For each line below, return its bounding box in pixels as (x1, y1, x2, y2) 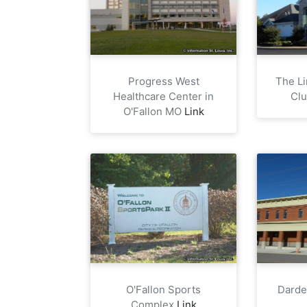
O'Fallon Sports (126, 282, 201, 296)
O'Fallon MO (123, 104, 184, 118)
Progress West (127, 74, 199, 88)
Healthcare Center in (113, 89, 214, 103)
